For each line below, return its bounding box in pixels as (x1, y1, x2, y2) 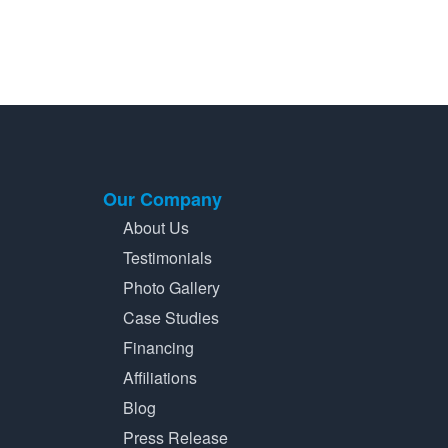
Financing (123, 336, 194, 360)
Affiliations (123, 366, 197, 390)
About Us (123, 216, 189, 240)
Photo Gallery (123, 276, 220, 300)
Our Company (103, 186, 222, 213)
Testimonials (123, 246, 212, 270)
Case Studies (123, 306, 219, 330)
